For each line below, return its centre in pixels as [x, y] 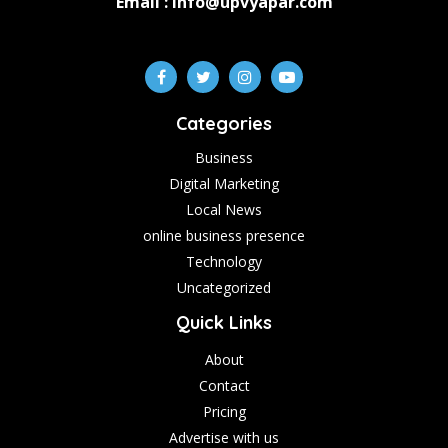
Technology [224, 261]
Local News [224, 209]
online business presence [224, 235]
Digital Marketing [224, 183]
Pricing [224, 411]
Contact [224, 385]
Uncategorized [224, 287]
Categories [224, 123]
